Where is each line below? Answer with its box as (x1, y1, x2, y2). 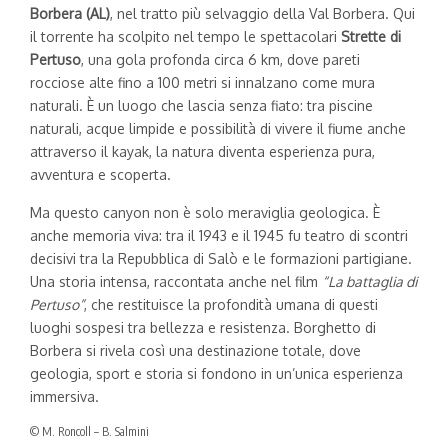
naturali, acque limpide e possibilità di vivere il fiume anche (30, 120, 406, 138)
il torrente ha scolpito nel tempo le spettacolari (30, 28, 341, 46)
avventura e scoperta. (30, 166, 171, 184)
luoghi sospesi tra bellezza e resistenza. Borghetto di (30, 319, 376, 337)
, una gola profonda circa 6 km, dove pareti (81, 51, 360, 69)
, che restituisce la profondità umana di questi (84, 296, 378, 314)
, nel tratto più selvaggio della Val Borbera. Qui (110, 5, 415, 23)
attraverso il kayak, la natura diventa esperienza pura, (30, 143, 375, 161)
